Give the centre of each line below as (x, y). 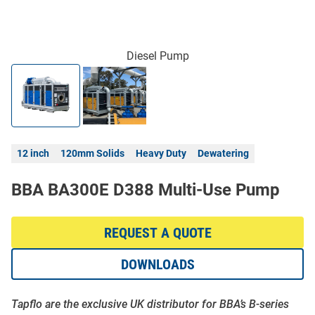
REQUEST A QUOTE (157, 232)
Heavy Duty (161, 154)
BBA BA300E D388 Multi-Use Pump (146, 190)
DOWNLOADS (157, 264)
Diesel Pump (157, 56)
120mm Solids (92, 154)
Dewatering (223, 154)
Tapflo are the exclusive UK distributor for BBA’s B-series (150, 304)
